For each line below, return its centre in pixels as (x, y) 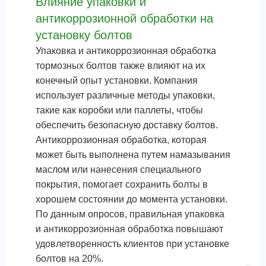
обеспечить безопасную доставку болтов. (127, 125)
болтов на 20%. (69, 259)
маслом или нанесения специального (118, 170)
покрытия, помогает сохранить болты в (122, 184)
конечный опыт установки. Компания (117, 80)
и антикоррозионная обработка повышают (129, 229)
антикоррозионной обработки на (124, 18)
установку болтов (84, 35)
